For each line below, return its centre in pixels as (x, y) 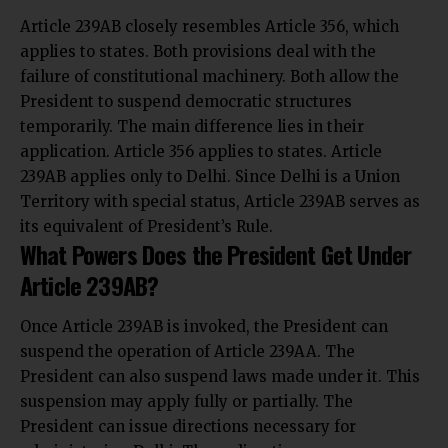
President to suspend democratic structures (186, 101)
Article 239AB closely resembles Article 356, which (209, 26)
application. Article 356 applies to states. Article (201, 151)
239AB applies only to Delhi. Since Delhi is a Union (210, 176)
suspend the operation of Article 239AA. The (187, 352)
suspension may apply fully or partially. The (186, 402)
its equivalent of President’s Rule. (146, 226)
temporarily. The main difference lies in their (192, 126)
